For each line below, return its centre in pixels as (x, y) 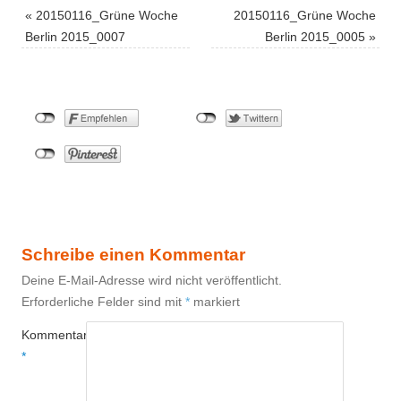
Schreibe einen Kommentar (133, 254)
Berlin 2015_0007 (75, 36)
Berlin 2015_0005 (315, 36)
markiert (215, 301)
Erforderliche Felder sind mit (103, 301)
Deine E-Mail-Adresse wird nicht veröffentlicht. (152, 280)
